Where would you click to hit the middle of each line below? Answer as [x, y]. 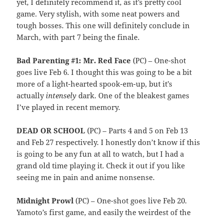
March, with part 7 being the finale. [78, 37]
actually [31, 96]
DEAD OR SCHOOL [51, 131]
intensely [61, 96]
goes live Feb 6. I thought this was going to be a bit [104, 72]
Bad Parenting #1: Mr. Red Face [74, 61]
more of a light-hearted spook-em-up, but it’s [95, 84]
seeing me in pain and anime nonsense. [86, 177]
